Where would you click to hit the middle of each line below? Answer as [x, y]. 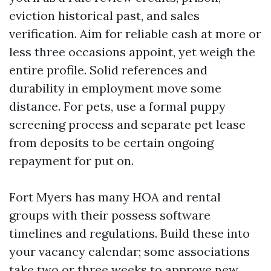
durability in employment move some [115, 88]
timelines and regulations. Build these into [129, 233]
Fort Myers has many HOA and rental [115, 197]
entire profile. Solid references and [108, 70]
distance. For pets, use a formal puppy [117, 106]
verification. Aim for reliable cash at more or [135, 34]
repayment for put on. [71, 161]
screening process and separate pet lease [127, 124]
